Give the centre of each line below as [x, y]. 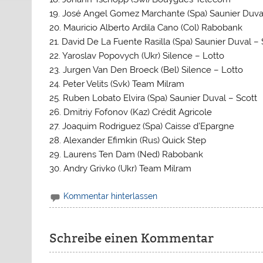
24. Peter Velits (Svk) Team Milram [117, 84]
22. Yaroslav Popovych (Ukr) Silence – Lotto [137, 56]
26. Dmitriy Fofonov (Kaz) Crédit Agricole [131, 112]
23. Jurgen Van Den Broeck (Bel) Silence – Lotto [146, 70]
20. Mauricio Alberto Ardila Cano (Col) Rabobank [146, 28]
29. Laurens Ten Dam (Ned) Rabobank [127, 155]
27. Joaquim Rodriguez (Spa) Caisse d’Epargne [142, 127]
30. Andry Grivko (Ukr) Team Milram [121, 169]
